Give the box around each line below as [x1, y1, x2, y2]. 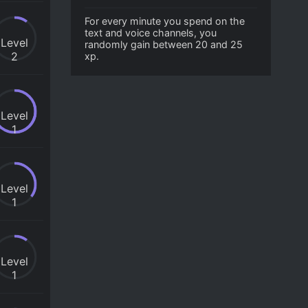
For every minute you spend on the [85, 15, 245, 27]
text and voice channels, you [85, 27, 217, 38]
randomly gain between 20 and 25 [85, 38, 243, 50]
